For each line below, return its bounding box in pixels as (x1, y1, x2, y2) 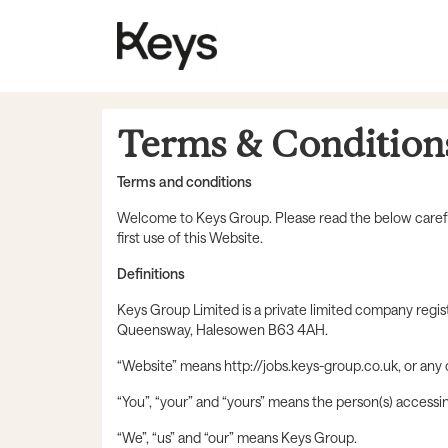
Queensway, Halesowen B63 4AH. (117, 321, 328, 339)
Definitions (117, 265, 185, 283)
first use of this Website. (117, 229, 263, 247)
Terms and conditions (117, 173, 252, 191)
